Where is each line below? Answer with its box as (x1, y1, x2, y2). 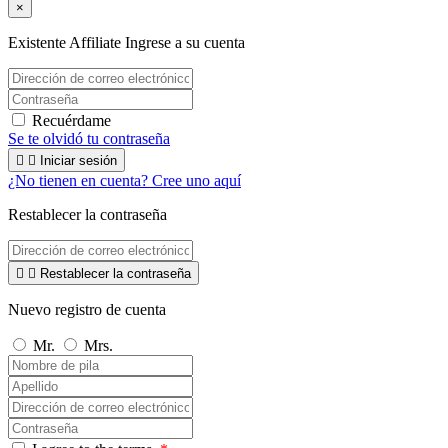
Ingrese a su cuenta (125, 34, 245, 52)
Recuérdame (32, 112, 111, 130)
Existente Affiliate (8, 34, 125, 52)
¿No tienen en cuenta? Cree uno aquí (8, 172, 241, 190)
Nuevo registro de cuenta (8, 301, 166, 319)
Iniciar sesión (40, 153, 117, 169)
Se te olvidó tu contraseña (8, 130, 170, 148)
